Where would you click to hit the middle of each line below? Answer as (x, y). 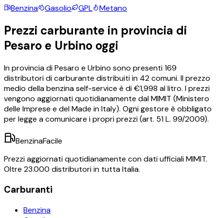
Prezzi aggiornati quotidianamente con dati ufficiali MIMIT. (106, 159)
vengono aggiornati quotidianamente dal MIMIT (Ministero (107, 99)
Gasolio (58, 8)
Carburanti (28, 189)
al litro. (170, 89)
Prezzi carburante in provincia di (95, 31)
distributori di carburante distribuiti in (72, 78)
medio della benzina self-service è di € (72, 89)
